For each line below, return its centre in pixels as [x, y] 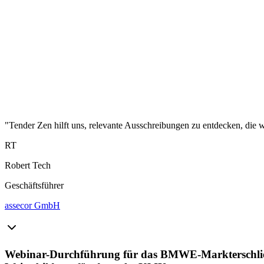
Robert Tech [28, 165]
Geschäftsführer [34, 185]
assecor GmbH [32, 205]
